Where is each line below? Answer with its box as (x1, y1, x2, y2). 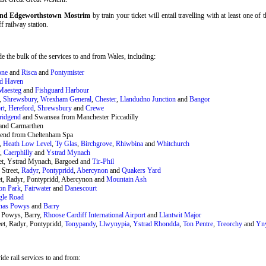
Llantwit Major (159, 210, 201, 219)
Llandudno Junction (120, 94, 176, 103)
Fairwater (24, 183, 51, 192)
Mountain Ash (106, 175, 147, 183)
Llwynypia (99, 219, 129, 228)
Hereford (8, 103, 34, 112)
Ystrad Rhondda (133, 219, 179, 228)
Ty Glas (55, 139, 77, 148)
